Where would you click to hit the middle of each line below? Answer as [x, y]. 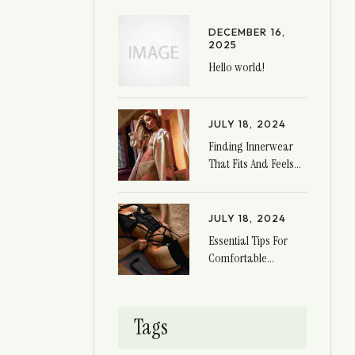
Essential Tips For [248, 240]
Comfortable [238, 258]
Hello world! [237, 67]
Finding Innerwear [251, 146]
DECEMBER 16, [247, 31]
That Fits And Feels [251, 163]
